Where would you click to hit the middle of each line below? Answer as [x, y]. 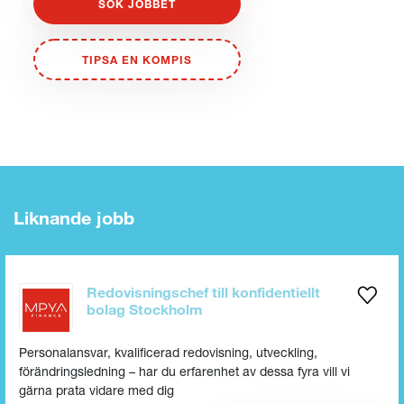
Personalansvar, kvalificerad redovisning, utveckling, [168, 352]
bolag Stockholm [145, 308]
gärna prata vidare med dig [96, 390]
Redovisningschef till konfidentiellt [203, 291]
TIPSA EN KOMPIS [138, 59]
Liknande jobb [74, 217]
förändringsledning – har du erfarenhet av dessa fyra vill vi [184, 371]
